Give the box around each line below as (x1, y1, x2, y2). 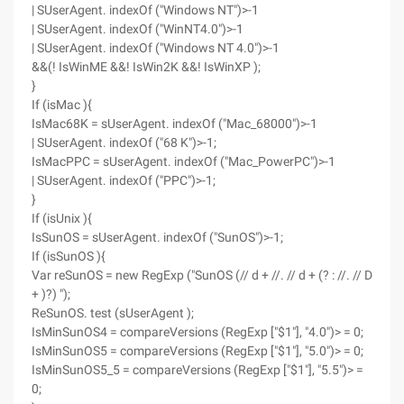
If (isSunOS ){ (32, 249, 106, 263)
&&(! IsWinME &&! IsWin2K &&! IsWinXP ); (32, 60, 261, 74)
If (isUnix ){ (32, 211, 92, 225)
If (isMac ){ (32, 97, 92, 112)
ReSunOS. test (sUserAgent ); (32, 306, 194, 320)
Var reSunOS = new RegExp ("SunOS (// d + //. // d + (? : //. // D (32, 268, 372, 282)
